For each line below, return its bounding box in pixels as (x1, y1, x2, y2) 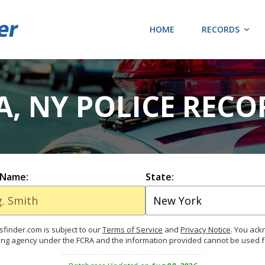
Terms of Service (102, 224, 163, 235)
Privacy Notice (180, 224, 231, 235)
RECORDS (202, 24, 240, 35)
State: (145, 170, 174, 183)
